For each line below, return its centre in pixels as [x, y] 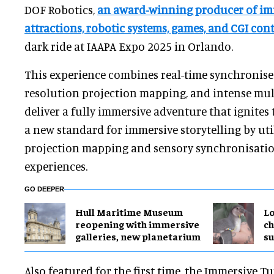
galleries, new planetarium [138, 236]
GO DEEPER [44, 189]
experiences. [56, 166]
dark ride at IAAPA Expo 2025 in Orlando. [129, 46]
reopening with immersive [137, 224]
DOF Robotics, [61, 10]
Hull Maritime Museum [129, 211]
